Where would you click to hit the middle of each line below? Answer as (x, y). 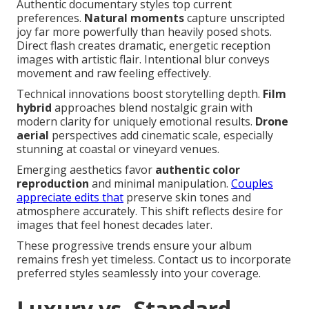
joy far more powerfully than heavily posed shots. (144, 32)
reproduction (53, 184)
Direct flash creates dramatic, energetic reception (143, 46)
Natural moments (134, 18)
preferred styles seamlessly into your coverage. (139, 273)
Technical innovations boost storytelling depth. (140, 94)
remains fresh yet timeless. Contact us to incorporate (154, 260)
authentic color (198, 170)
